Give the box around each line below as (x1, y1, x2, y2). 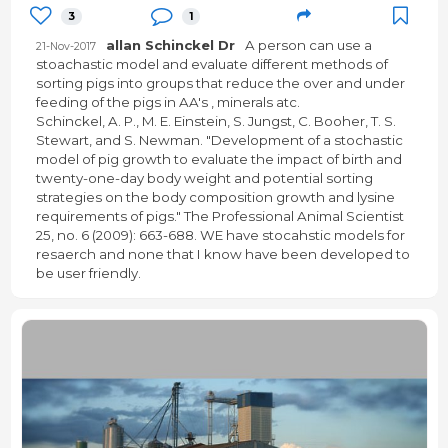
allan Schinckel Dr (105, 37, 235, 54)
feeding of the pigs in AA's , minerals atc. (35, 94, 300, 111)
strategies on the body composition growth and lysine (35, 189, 395, 206)
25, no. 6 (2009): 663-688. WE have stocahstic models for (35, 227, 405, 244)
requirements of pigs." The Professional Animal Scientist (35, 208, 404, 225)
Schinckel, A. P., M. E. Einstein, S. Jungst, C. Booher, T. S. (35, 113, 396, 130)
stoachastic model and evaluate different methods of (35, 56, 388, 73)
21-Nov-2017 (35, 40, 96, 54)
